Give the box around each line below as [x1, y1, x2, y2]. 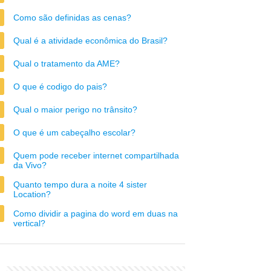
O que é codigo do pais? [13, 82, 107, 91]
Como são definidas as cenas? [13, 13, 131, 22]
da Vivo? [13, 160, 47, 170]
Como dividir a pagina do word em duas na [13, 209, 178, 218]
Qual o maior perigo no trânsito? [13, 105, 137, 114]
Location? [13, 189, 51, 199]
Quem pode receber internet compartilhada [13, 151, 179, 160]
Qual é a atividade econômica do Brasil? [13, 36, 168, 45]
